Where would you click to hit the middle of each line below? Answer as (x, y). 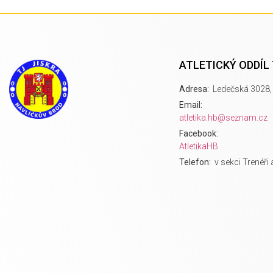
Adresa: (195, 89)
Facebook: (200, 133)
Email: (192, 105)
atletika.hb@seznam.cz (224, 117)
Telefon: (196, 162)
